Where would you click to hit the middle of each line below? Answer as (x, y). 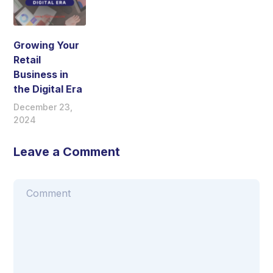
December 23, (43, 107)
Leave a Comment (67, 152)
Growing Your (47, 45)
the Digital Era (48, 89)
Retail (27, 60)
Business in (41, 75)
